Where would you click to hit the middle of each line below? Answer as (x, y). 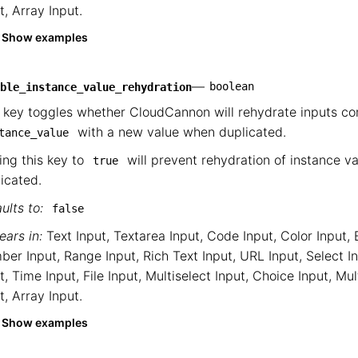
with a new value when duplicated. (180, 132)
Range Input (100, 256)
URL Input (269, 256)
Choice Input (290, 276)
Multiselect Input (195, 276)
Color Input (314, 236)
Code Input (240, 236)
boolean (232, 86)
